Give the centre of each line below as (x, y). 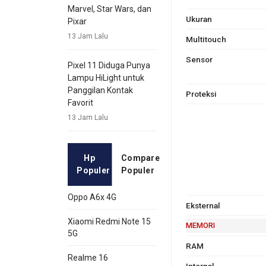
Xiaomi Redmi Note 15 (109, 222)
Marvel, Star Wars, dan (110, 9)
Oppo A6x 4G (92, 197)
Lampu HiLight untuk (106, 78)
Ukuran (199, 19)
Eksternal (203, 205)
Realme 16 (88, 258)
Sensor (199, 59)
